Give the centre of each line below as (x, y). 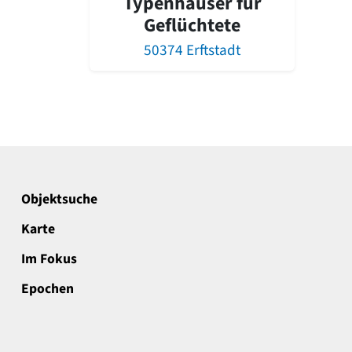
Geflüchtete (192, 25)
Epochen (48, 288)
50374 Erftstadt (192, 50)
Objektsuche (59, 199)
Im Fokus (49, 258)
